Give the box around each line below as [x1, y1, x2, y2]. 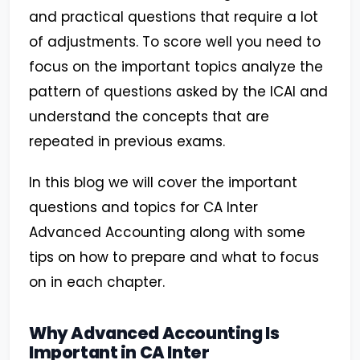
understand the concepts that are [29, 107, 269, 127]
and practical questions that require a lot [29, 7, 318, 27]
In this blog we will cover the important [29, 173, 297, 193]
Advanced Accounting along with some [29, 223, 305, 243]
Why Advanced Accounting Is [29, 321, 280, 346]
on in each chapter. [29, 272, 165, 292]
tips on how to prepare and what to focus [29, 247, 319, 268]
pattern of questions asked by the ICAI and [29, 82, 328, 102]
